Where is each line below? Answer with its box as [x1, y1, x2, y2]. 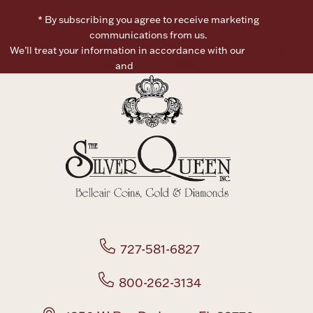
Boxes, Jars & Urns [105, 24, 208, 41]
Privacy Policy [136, 59, 203, 72]
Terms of [247, 43, 288, 57]
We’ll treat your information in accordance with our [9, 43, 247, 57]
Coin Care [130, 145, 183, 161]
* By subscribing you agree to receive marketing [38, 13, 260, 26]
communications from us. [89, 28, 208, 41]
